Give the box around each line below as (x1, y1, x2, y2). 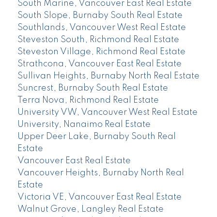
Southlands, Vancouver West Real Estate (17, 23, 186, 32)
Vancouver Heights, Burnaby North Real (17, 169, 184, 178)
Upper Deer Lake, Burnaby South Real (17, 132, 176, 141)
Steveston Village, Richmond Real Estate (17, 47, 186, 57)
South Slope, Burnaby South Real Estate (17, 11, 183, 20)
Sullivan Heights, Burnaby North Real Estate (17, 72, 200, 81)
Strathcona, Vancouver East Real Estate (17, 60, 182, 69)
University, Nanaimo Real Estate (17, 120, 151, 129)
